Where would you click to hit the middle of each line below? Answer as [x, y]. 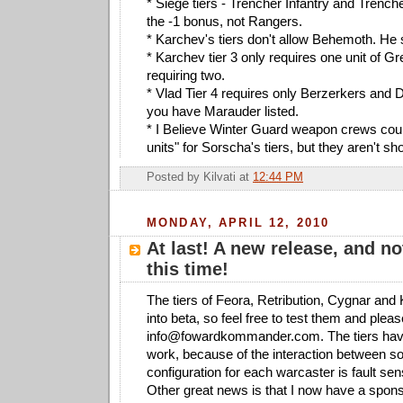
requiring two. [186, 76]
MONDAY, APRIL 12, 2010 [238, 222]
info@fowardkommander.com [233, 336]
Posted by [175, 177]
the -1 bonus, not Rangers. [224, 22]
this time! [188, 269]
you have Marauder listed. [223, 112]
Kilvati [219, 177]
